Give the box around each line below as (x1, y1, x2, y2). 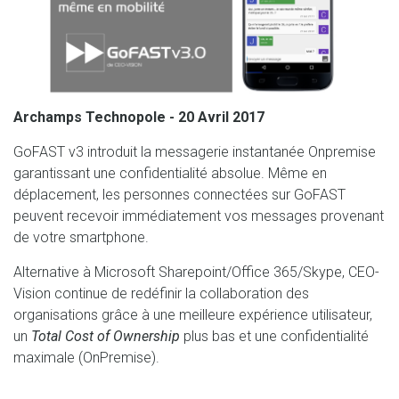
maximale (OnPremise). (13, 348, 159, 366)
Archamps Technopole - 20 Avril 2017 (13, 108, 265, 126)
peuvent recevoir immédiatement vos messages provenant (13, 207, 384, 224)
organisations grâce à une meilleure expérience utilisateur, (13, 305, 372, 323)
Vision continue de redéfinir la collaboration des (13, 284, 309, 302)
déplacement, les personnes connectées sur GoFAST (13, 185, 346, 203)
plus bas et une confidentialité (180, 327, 369, 345)
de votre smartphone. (13, 228, 149, 246)
